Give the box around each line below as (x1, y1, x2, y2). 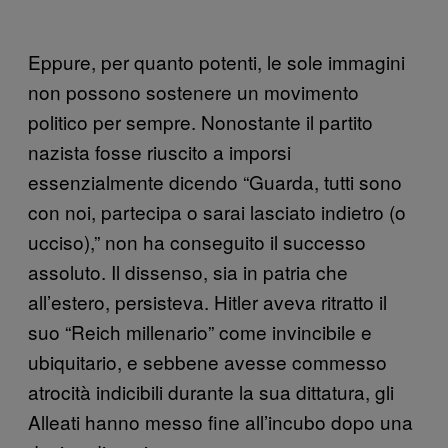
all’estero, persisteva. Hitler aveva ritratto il (28, 287, 387, 315)
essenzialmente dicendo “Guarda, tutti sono (28, 167, 402, 195)
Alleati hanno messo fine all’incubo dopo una (28, 407, 413, 435)
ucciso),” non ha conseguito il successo (28, 227, 366, 255)
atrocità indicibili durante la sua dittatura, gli (28, 377, 394, 405)
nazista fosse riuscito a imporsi (28, 137, 291, 165)
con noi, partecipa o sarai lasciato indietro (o (28, 197, 406, 225)
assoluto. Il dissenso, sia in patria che (28, 257, 348, 285)
